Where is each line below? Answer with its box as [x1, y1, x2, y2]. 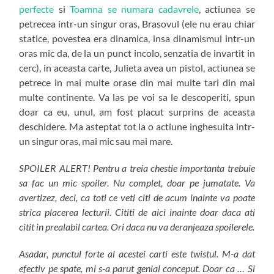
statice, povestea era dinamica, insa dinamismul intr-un [19, 32, 255, 44]
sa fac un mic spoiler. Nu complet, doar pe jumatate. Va [19, 176, 255, 188]
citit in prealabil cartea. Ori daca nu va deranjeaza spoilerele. [19, 220, 255, 232]
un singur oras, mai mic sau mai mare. [19, 135, 173, 147]
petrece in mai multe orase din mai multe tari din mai [19, 76, 255, 88]
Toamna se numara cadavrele [70, 2, 199, 15]
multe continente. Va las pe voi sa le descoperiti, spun [19, 91, 255, 103]
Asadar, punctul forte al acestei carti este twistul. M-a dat [19, 247, 255, 259]
